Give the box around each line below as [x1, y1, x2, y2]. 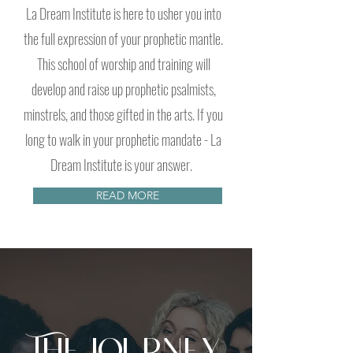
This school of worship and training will [36, 54, 210, 74]
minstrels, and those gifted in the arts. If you [24, 104, 223, 124]
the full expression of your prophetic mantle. [24, 28, 223, 49]
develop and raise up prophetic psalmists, [31, 79, 216, 99]
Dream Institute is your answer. [50, 154, 197, 175]
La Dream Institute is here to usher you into [25, 3, 221, 24]
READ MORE [96, 188, 159, 203]
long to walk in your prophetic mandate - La [25, 129, 221, 150]
